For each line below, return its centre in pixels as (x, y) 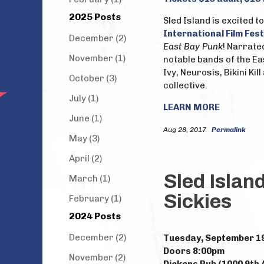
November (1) (97, 58)
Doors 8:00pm (194, 251)
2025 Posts (95, 17)
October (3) (93, 78)
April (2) (85, 159)
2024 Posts (95, 216)
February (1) (95, 199)
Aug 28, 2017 (186, 130)
